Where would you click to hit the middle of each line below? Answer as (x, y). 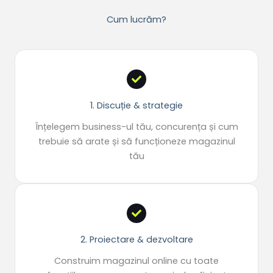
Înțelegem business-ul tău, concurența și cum (136, 127)
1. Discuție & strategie (136, 106)
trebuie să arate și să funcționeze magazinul (136, 142)
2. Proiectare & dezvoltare (136, 240)
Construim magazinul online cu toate (136, 261)
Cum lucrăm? (136, 20)
